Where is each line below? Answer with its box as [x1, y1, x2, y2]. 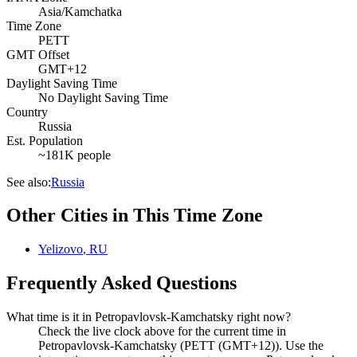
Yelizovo [38, 242, 83, 257]
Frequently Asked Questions [6, 273, 237, 294]
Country [6, 104, 48, 119]
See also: [6, 175, 51, 189]
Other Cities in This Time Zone [6, 205, 263, 226]
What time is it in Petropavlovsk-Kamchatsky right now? [6, 310, 291, 324]
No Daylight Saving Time [38, 90, 168, 104]
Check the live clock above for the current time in [38, 324, 286, 339]
